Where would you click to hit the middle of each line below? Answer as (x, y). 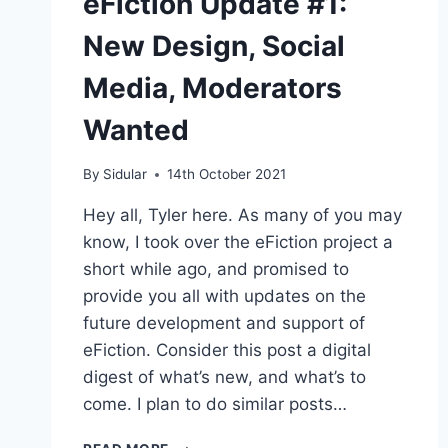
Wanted (136, 129)
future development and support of (224, 323)
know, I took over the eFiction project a (238, 242)
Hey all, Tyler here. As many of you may (242, 215)
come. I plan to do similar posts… (215, 404)
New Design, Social (214, 45)
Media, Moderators (212, 87)
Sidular (125, 174)
